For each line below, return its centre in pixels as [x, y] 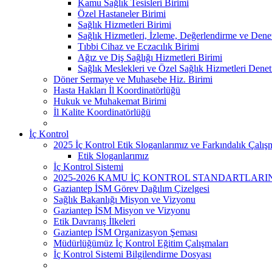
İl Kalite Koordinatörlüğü [102, 112]
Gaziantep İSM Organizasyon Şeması [125, 232]
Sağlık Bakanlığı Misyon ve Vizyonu [124, 199]
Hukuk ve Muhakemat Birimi [110, 101]
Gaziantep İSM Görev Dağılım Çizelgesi [131, 188]
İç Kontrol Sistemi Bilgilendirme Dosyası [132, 254]
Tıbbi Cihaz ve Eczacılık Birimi [138, 46]
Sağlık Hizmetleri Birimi [124, 24]
